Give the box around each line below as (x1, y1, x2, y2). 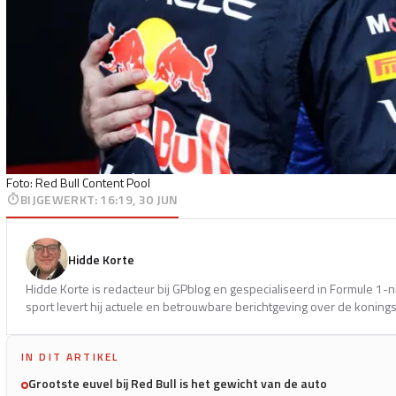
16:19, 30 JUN (100, 189, 179, 209)
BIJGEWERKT (20, 189, 95, 209)
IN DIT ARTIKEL (21, 347, 119, 365)
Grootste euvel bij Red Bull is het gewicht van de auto (28, 373, 327, 392)
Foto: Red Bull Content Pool (6, 172, 150, 192)
